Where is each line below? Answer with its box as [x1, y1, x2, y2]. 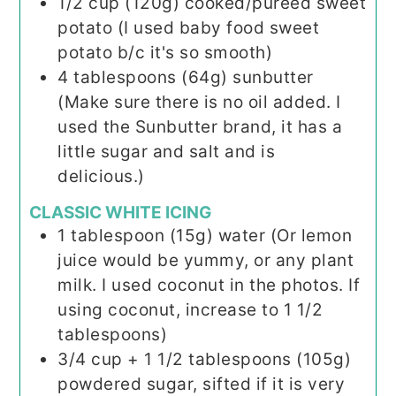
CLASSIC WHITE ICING [29, 202, 212, 223]
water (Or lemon [217, 225, 353, 246]
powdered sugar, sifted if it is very [57, 373, 346, 394]
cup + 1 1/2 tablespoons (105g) [91, 348, 352, 369]
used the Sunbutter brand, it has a [57, 116, 343, 137]
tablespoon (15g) [71, 225, 214, 246]
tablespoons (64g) [73, 66, 228, 88]
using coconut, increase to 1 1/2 [57, 299, 324, 320]
